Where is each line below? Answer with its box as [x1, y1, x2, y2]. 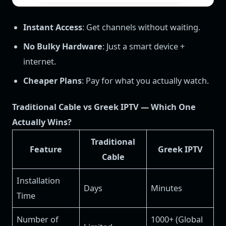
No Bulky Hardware [23, 41, 103, 52]
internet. [23, 56, 56, 68]
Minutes [151, 183, 183, 194]
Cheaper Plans [23, 75, 82, 87]
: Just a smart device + [102, 41, 185, 52]
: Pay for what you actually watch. [82, 75, 209, 87]
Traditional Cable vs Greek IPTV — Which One [12, 101, 196, 113]
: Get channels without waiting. [82, 22, 201, 33]
